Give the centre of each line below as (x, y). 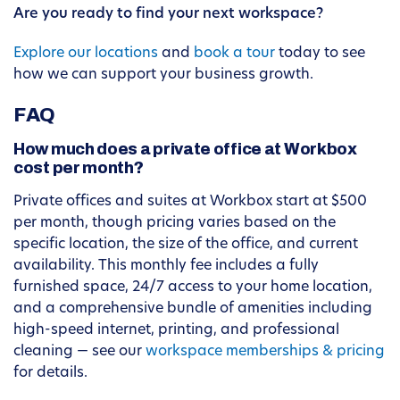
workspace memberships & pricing (265, 352)
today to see (320, 54)
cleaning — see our (79, 352)
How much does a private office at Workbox (185, 150)
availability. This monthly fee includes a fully (166, 267)
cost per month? (79, 168)
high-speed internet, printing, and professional (176, 331)
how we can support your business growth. (163, 75)
